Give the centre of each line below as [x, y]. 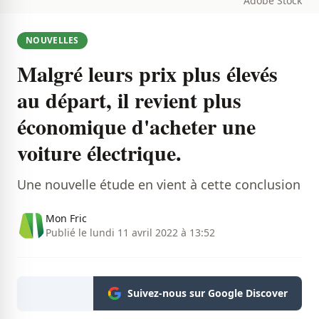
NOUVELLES [52, 40]
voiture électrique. [99, 152]
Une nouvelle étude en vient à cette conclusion [159, 184]
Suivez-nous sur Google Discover [208, 293]
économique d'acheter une [136, 126]
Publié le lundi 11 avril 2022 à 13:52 [130, 232]
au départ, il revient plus [129, 100]
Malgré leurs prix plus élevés [147, 73]
